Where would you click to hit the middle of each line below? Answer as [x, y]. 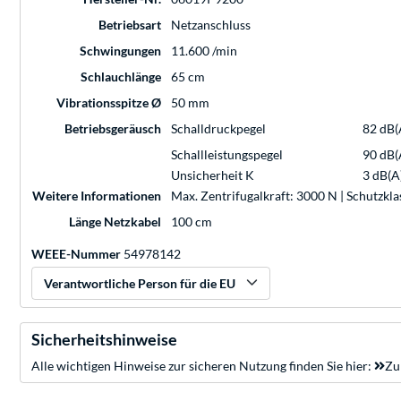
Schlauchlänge [121, 76]
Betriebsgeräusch [113, 128]
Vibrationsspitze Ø [109, 102]
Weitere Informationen [97, 195]
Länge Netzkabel [115, 221]
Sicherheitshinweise [104, 339]
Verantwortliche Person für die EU [140, 283]
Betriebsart [130, 24]
